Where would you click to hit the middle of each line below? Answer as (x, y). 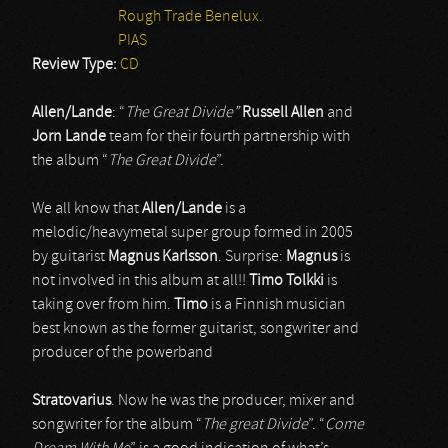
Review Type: (76, 65)
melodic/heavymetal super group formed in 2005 (192, 233)
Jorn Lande (69, 137)
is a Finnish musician (277, 305)
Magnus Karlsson (163, 257)
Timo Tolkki (286, 281)
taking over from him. (103, 305)
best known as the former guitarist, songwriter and (195, 329)
